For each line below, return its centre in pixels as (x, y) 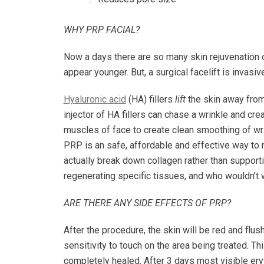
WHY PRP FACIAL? (101, 30)
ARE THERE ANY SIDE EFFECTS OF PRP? (147, 203)
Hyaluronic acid (95, 99)
